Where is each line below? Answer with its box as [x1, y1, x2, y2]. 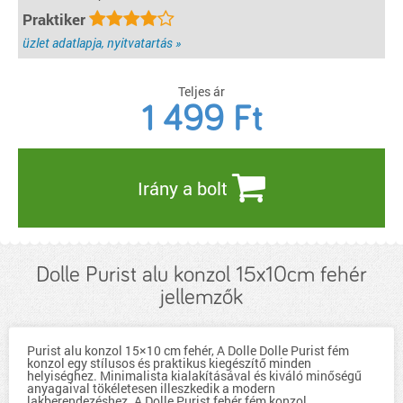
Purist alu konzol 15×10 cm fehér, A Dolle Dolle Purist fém [27, 342, 349, 359]
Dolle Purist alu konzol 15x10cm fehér [36, 264, 367, 286]
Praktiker [22, 9, 89, 30]
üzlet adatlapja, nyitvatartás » [22, 34, 181, 51]
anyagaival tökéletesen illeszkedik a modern [27, 380, 275, 397]
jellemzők [160, 286, 243, 309]
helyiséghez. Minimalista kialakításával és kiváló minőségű [27, 367, 362, 384]
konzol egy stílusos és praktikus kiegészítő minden [27, 354, 311, 372]
